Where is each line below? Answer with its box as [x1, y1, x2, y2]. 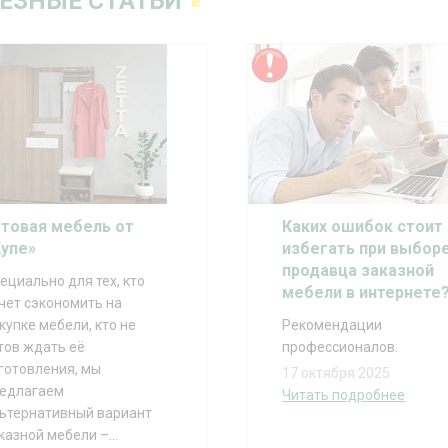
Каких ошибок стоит [282, 217, 444, 237]
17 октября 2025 [282, 365, 391, 382]
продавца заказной [282, 261, 435, 281]
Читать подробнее [282, 387, 406, 404]
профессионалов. [282, 339, 399, 356]
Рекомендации [282, 317, 383, 334]
